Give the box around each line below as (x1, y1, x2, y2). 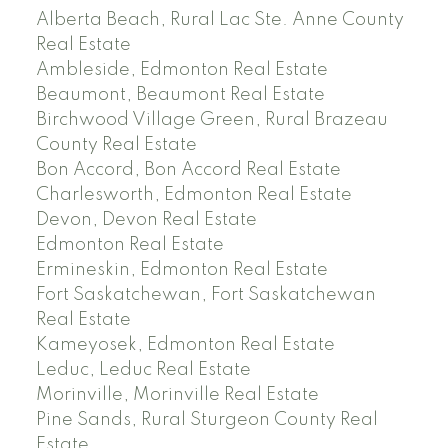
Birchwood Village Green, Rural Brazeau (35, 110, 388, 129)
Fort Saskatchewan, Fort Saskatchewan (35, 285, 376, 304)
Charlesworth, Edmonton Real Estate (35, 185, 352, 204)
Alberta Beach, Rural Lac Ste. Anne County (35, 10, 404, 29)
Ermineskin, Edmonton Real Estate (35, 260, 328, 279)
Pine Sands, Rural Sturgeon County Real (35, 410, 378, 429)
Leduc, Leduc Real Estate (35, 360, 251, 379)
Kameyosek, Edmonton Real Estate (35, 335, 335, 354)
